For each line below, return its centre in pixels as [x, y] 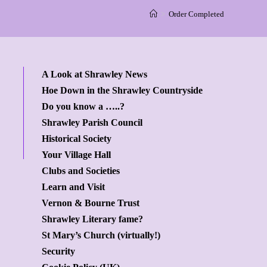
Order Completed [196, 14]
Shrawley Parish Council [92, 123]
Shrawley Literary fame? [92, 219]
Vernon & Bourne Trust [91, 203]
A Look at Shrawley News [94, 74]
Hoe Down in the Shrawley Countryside [122, 91]
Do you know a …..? [83, 107]
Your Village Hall [76, 155]
